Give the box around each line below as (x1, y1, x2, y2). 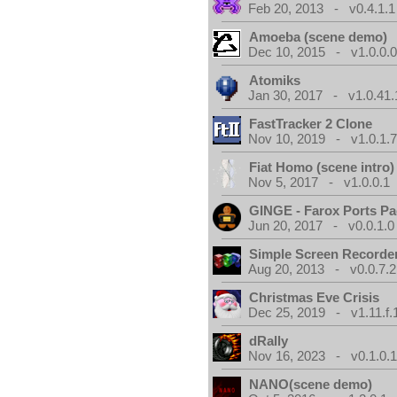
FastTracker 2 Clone (249, 116, 373, 131)
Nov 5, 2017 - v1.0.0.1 (248, 175, 391, 190)
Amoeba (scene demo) (249, 29, 388, 44)
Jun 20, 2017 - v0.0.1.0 (248, 218, 395, 233)
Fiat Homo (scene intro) (249, 160, 395, 175)
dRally (249, 333, 289, 348)
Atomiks (249, 73, 301, 88)
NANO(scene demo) (249, 377, 373, 392)
